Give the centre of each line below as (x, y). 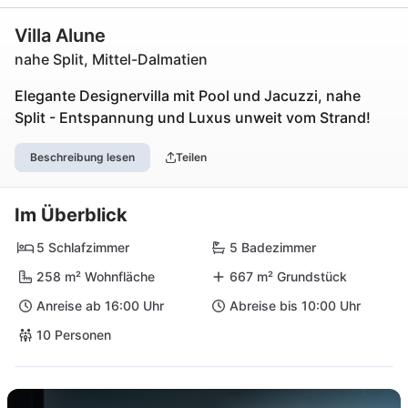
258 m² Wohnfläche (96, 276)
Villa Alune (60, 36)
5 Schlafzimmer (83, 247)
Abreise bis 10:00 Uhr (295, 306)
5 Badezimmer (273, 247)
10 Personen (74, 335)
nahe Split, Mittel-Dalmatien (111, 59)
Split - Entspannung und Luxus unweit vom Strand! (193, 117)
